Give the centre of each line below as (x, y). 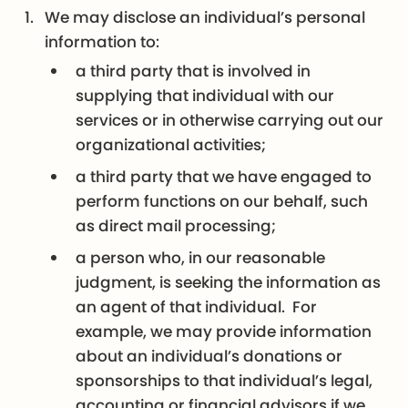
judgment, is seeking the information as (229, 282)
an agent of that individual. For (197, 306)
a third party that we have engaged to (224, 176)
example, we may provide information (224, 331)
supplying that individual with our (205, 95)
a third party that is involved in (194, 71)
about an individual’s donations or (209, 356)
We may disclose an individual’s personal (205, 18)
